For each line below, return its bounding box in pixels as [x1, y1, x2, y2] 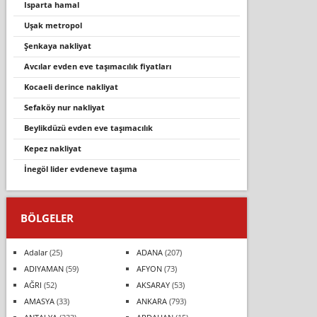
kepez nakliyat [28, 142, 81, 154]
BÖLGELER [20, 210, 74, 225]
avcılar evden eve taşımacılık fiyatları [29, 60, 171, 71]
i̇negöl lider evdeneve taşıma [26, 163, 137, 174]
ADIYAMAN [23, 263, 64, 274]
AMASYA [23, 295, 54, 306]
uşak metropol [29, 19, 82, 30]
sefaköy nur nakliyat [28, 101, 105, 113]
